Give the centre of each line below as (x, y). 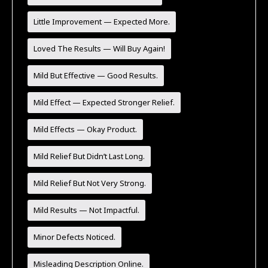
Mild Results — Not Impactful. (87, 210)
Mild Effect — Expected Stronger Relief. (104, 102)
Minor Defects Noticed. (75, 237)
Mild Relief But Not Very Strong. (90, 183)
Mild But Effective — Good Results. (96, 75)
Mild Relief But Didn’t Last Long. (89, 156)
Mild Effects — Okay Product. (86, 129)
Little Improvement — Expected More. (102, 21)
